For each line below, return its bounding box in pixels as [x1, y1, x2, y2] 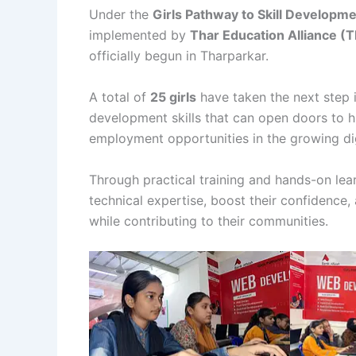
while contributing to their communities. [89, 212, 328, 229]
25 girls [150, 89, 196, 106]
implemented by [89, 27, 190, 44]
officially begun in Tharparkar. [89, 48, 269, 64]
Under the [89, 6, 153, 23]
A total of [89, 89, 150, 106]
